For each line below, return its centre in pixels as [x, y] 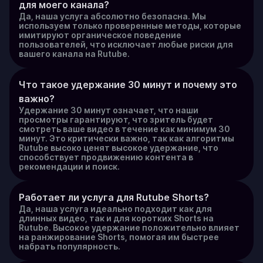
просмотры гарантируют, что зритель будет [116, 119]
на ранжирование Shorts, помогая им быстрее [119, 237]
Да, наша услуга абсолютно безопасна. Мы [112, 16]
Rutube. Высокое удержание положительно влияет [129, 227]
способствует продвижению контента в [106, 157]
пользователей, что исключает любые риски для [126, 44]
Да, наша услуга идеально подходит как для [115, 209]
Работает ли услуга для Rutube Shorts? [114, 197]
